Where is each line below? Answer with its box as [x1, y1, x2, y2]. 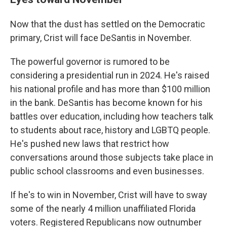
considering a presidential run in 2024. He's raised [10, 70, 209, 81]
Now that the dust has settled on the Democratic [10, 19, 205, 29]
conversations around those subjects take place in [10, 152, 213, 163]
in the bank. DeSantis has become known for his [10, 97, 203, 108]
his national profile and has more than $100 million [10, 84, 210, 94]
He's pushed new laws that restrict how [10, 138, 169, 149]
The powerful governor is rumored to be [10, 56, 170, 67]
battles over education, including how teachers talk [10, 111, 213, 122]
